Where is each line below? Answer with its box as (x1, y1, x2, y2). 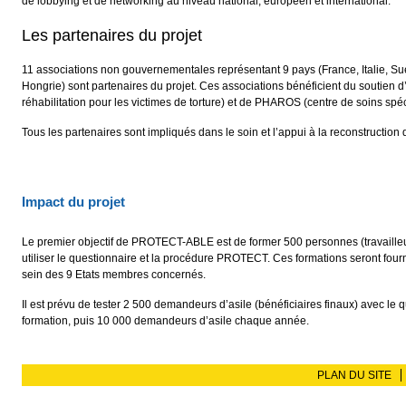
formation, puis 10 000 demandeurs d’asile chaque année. (22, 314, 309, 328)
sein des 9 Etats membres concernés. (22, 268, 206, 282)
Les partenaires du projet (22, 26, 202, 45)
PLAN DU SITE (316, 369, 391, 382)
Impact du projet (22, 194, 125, 210)
